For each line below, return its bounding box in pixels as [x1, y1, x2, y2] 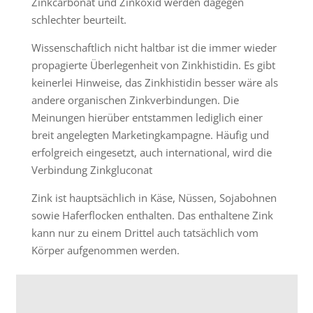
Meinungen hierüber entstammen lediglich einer [31, 110, 263, 124]
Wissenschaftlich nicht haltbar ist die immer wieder [31, 40, 277, 54]
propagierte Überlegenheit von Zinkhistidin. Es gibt [31, 57, 275, 72]
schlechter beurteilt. [31, 12, 126, 27]
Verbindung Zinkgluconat [31, 162, 152, 177]
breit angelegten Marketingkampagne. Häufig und [31, 127, 269, 142]
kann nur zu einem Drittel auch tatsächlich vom [31, 225, 259, 240]
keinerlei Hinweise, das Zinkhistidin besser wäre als [31, 75, 278, 89]
